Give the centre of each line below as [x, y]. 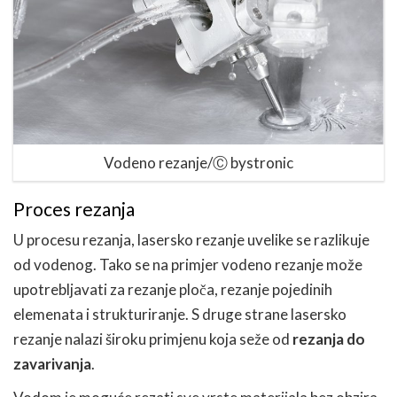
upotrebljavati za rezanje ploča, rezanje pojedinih [173, 290]
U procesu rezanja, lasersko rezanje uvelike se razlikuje [191, 240]
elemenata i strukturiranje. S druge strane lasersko [180, 315]
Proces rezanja [74, 209]
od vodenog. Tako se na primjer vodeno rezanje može [188, 265]
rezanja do [329, 339]
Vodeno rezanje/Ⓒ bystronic [198, 163]
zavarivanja [52, 364]
